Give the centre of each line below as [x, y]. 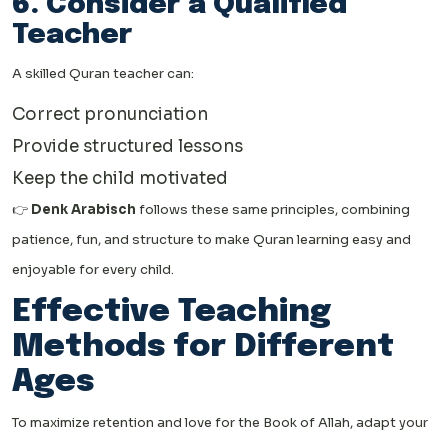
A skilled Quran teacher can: [103, 74]
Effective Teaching [171, 313]
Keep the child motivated [120, 179]
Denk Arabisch [83, 210]
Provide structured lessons [127, 147]
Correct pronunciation [110, 115]
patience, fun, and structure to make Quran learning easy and [211, 240]
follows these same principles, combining [273, 210]
